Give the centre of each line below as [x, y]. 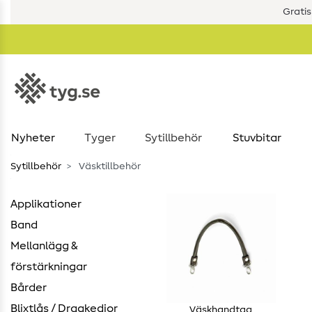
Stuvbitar [257, 138]
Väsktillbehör [109, 166]
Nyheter [33, 138]
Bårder [29, 288]
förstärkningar [49, 267]
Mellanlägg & [44, 246]
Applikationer [46, 204]
